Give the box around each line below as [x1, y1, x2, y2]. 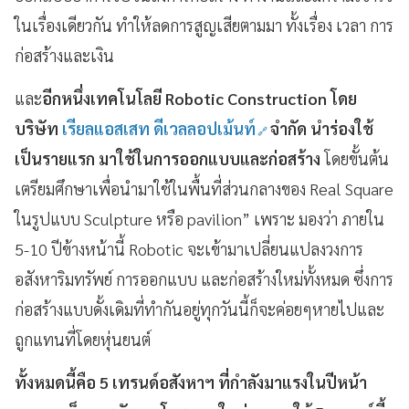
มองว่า [299, 208, 338, 230]
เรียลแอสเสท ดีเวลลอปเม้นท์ [58, 118, 259, 140]
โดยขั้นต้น [324, 148, 389, 170]
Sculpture [80, 208, 156, 230]
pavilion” [184, 208, 254, 230]
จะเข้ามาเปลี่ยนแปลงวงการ [187, 238, 363, 260]
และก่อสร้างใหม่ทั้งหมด [201, 268, 350, 290]
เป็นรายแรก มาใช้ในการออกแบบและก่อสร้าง [15, 148, 320, 170]
